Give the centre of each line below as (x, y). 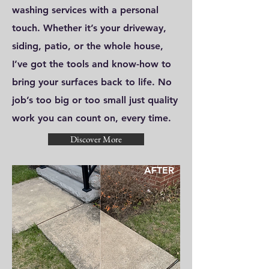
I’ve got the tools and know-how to (92, 64)
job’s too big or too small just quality (95, 100)
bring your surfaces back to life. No (92, 82)
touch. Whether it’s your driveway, (89, 28)
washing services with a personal (85, 10)
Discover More (96, 139)
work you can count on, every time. (92, 118)
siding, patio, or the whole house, (88, 46)
